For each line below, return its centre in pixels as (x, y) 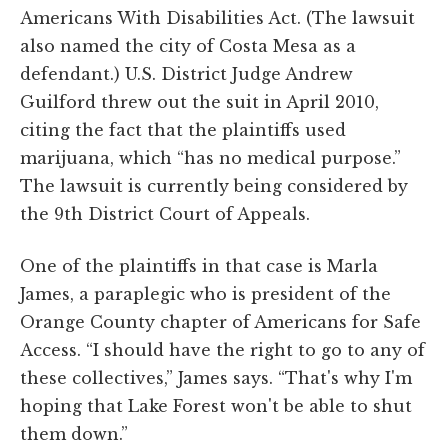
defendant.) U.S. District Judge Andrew (186, 73)
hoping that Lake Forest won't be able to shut (216, 405)
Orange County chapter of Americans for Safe (220, 321)
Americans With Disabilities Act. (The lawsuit (217, 17)
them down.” (74, 433)
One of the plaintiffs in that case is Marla (199, 265)
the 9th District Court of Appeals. (165, 213)
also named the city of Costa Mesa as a (188, 45)
